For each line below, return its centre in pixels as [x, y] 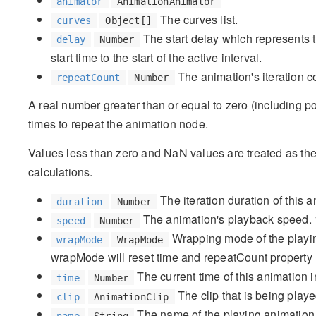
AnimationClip [132, 297]
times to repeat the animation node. [118, 124]
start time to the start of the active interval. [157, 57]
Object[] [129, 20]
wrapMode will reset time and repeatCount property [182, 257]
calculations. [61, 171]
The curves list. [198, 19]
